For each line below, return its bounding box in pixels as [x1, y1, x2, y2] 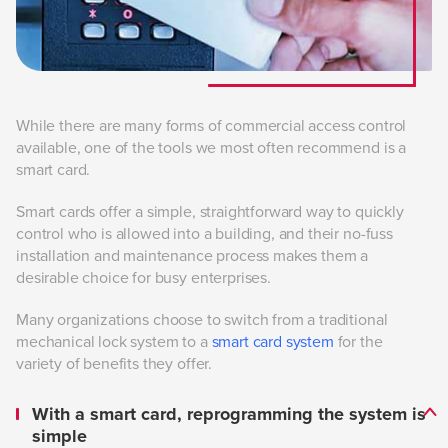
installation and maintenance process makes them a [16, 245, 369, 266]
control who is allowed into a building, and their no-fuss [16, 223, 393, 244]
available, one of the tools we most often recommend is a [16, 137, 407, 158]
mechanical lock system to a [16, 331, 212, 352]
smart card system [211, 331, 334, 352]
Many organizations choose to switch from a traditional [16, 309, 388, 330]
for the [333, 331, 383, 352]
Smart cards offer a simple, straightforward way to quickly [16, 201, 404, 222]
